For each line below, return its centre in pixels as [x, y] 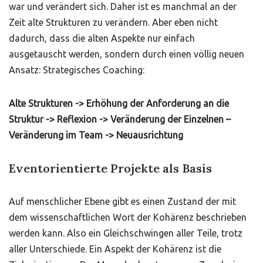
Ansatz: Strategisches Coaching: [77, 70]
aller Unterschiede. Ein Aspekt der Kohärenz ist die [115, 249]
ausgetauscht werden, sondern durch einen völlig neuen [127, 54]
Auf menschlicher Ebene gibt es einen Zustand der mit [122, 201]
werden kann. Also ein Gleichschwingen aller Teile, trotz [126, 233]
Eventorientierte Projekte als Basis [110, 168]
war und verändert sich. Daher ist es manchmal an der [123, 6]
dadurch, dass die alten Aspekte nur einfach [102, 38]
